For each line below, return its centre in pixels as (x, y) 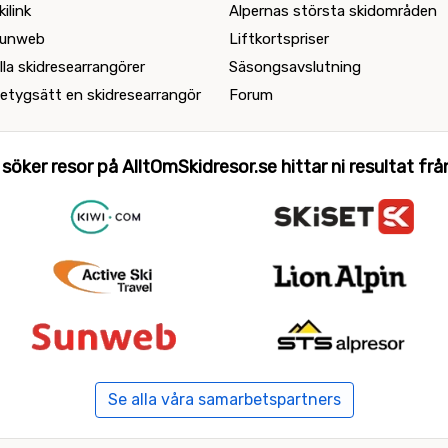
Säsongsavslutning (295, 67)
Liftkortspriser (279, 39)
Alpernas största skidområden (333, 11)
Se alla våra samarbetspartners (224, 400)
